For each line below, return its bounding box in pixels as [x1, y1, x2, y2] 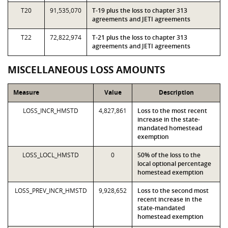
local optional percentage [137, 159, 211, 168]
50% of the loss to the [137, 151, 201, 159]
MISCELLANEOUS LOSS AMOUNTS [8, 63, 165, 76]
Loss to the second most [137, 186, 209, 195]
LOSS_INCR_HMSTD [23, 106, 78, 115]
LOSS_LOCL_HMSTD [22, 151, 79, 159]
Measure [13, 88, 39, 97]
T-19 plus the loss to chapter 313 [92, 6, 187, 15]
